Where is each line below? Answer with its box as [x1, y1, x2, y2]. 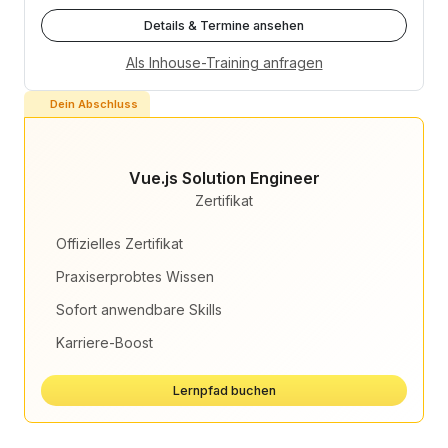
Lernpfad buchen [172, 382, 276, 398]
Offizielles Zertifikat [56, 234, 184, 252]
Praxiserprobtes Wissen [56, 267, 215, 285]
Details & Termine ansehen [144, 17, 304, 33]
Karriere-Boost [56, 333, 154, 351]
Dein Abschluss [50, 97, 138, 112]
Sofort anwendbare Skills [56, 300, 223, 318]
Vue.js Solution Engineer [128, 167, 320, 188]
